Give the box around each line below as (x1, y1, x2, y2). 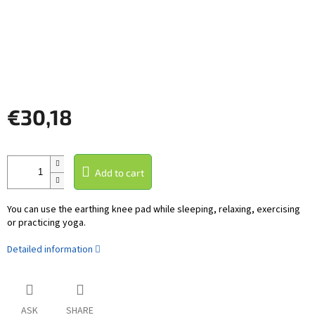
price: (6, 148, 31, 160)
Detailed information (7, 243, 93, 257)
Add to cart (95, 167, 144, 179)
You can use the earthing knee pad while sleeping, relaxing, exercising (7, 202, 300, 217)
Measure (6, 134, 46, 147)
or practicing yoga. (7, 216, 86, 231)
